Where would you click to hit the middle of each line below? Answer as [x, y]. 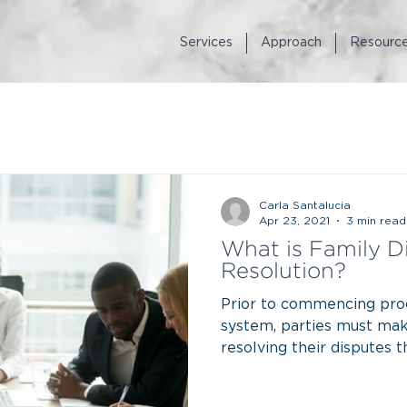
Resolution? [283, 272]
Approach [291, 43]
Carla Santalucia [305, 205]
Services [206, 43]
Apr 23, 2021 [294, 220]
